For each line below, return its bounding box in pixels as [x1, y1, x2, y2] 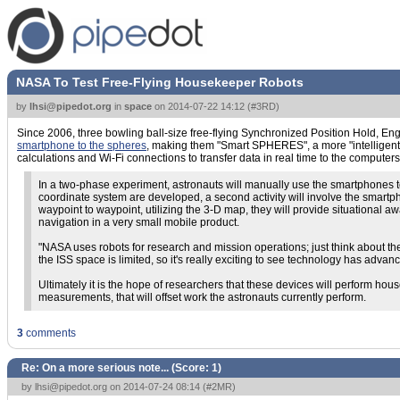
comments [23, 327, 76, 339]
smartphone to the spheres [17, 139, 146, 152]
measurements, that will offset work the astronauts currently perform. [38, 291, 366, 304]
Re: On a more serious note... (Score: [21, 362, 212, 374]
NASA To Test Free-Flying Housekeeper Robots [16, 75, 304, 89]
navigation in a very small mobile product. [38, 216, 239, 229]
